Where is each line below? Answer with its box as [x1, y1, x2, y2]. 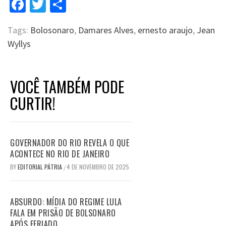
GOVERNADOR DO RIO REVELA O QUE [10, 136, 129, 149]
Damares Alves [78, 24, 134, 36]
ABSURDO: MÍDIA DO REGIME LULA [10, 195, 122, 208]
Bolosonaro [30, 24, 74, 36]
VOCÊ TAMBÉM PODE [10, 75, 124, 98]
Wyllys [8, 37, 31, 49]
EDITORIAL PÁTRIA [18, 162, 64, 171]
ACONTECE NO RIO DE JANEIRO [10, 147, 109, 160]
